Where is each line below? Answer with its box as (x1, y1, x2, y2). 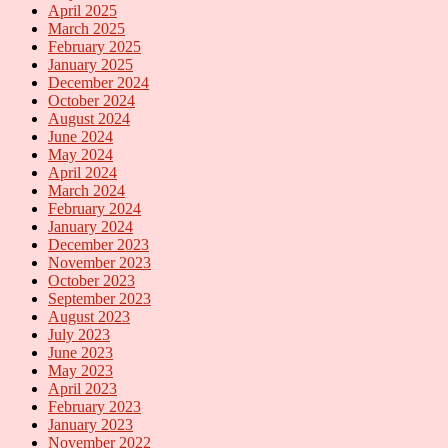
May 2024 (48, 145, 113, 163)
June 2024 (48, 127, 113, 145)
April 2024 (48, 163, 117, 181)
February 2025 (48, 37, 141, 55)
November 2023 (48, 253, 151, 271)
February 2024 (48, 199, 141, 217)
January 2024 (48, 217, 133, 235)
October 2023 (48, 271, 135, 289)
